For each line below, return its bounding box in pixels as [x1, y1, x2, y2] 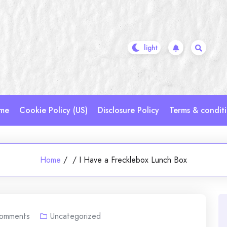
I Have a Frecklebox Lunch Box [79, 154, 187, 166]
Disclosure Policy [98, 104, 159, 116]
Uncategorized [50, 210, 101, 222]
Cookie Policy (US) [19, 104, 88, 116]
